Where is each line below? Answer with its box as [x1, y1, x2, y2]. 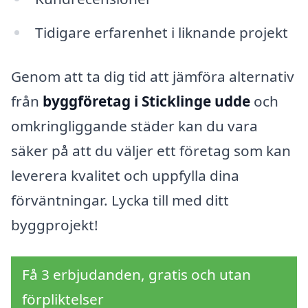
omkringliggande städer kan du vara [11, 116, 258, 136]
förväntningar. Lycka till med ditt [11, 190, 229, 210]
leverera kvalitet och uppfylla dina [11, 166, 239, 186]
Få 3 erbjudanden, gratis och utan [22, 264, 251, 284]
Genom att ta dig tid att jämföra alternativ [11, 67, 294, 87]
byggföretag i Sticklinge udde [43, 91, 250, 111]
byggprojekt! [11, 215, 98, 235]
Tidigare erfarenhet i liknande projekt [34, 23, 288, 43]
